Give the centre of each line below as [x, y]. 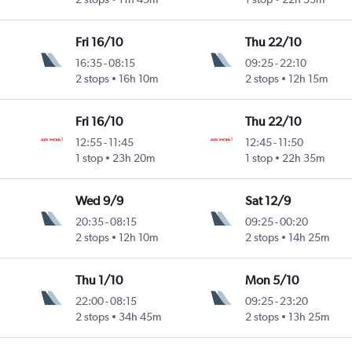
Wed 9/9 [100, 201]
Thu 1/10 [99, 280]
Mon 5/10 [271, 280]
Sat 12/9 [268, 201]
